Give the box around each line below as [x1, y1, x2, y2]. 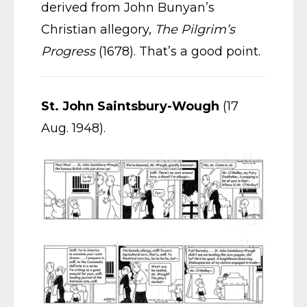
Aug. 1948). [41, 121, 106, 136]
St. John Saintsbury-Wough [41, 99, 219, 114]
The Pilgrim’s [155, 22, 235, 38]
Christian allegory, [41, 22, 155, 38]
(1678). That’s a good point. [95, 44, 264, 60]
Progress [41, 44, 95, 60]
